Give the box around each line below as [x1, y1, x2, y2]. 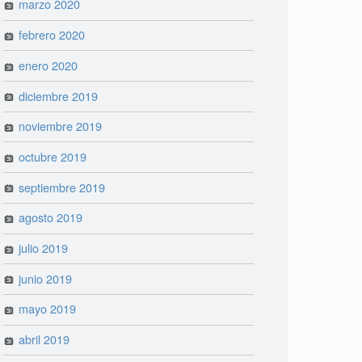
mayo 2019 [19, 300, 77, 318]
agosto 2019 [19, 208, 83, 226]
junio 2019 [19, 269, 73, 287]
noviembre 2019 [19, 117, 103, 135]
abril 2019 [19, 330, 70, 348]
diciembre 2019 [19, 86, 99, 104]
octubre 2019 [19, 147, 87, 165]
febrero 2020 [19, 26, 86, 44]
